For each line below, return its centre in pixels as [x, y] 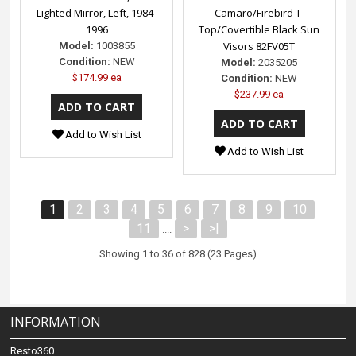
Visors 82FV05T [259, 46]
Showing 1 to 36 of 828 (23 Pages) [178, 253]
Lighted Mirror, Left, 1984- [97, 12]
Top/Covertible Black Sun [259, 29]
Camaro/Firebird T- [259, 12]
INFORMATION [56, 322]
